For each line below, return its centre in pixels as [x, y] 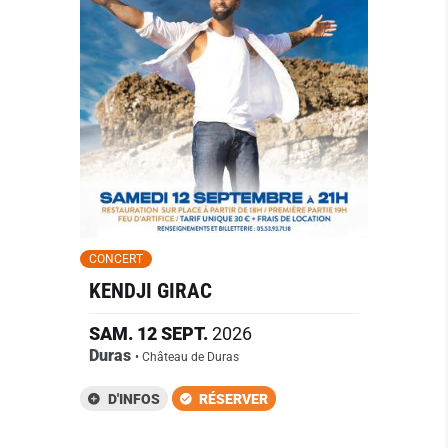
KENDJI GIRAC [150, 291]
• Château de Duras [186, 357]
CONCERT [115, 259]
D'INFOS [133, 398]
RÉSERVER [234, 398]
